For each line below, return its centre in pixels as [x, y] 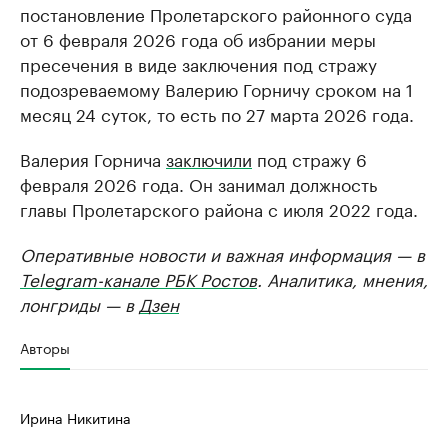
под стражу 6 [309, 158]
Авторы [45, 347]
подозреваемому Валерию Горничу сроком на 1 [216, 88]
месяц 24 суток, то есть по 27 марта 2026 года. [217, 113]
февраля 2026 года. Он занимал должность [198, 183]
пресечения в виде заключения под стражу [198, 63]
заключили [209, 158]
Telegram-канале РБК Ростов [138, 278]
